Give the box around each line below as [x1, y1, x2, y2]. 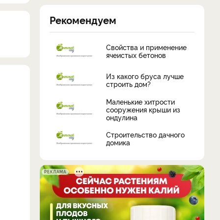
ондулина [106, 112, 137, 122]
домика [106, 137, 130, 147]
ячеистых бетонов [106, 50, 166, 60]
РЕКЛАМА [44, 168, 66, 174]
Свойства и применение [106, 42, 187, 52]
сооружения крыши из [106, 104, 180, 114]
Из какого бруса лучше [106, 71, 184, 81]
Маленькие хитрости [106, 96, 175, 106]
